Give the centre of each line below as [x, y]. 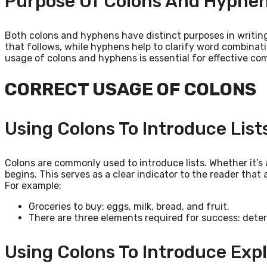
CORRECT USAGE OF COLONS [131, 89]
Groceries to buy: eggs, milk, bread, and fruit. [129, 206]
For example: [33, 185]
